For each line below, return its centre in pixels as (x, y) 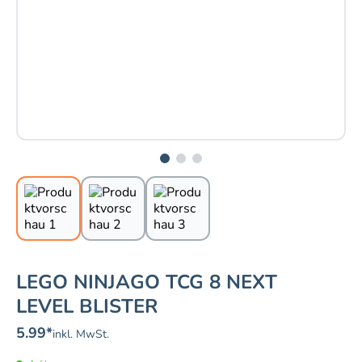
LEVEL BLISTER (87, 307)
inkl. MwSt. (81, 335)
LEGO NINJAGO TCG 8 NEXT (147, 282)
